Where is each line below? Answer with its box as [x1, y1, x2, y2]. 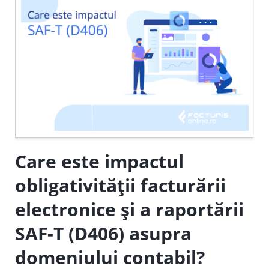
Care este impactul [15, 149, 184, 174]
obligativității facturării [15, 173, 226, 198]
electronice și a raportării [15, 197, 244, 222]
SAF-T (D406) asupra [15, 221, 192, 246]
